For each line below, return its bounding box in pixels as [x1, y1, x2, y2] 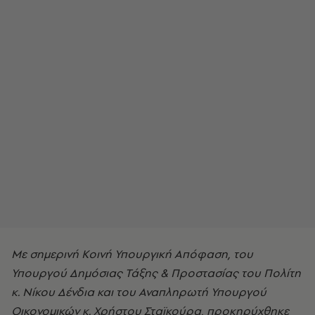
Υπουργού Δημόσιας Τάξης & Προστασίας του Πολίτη [11, 265, 301, 281]
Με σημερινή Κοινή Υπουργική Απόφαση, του [11, 246, 253, 262]
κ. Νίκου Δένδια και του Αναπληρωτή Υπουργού [11, 284, 266, 300]
